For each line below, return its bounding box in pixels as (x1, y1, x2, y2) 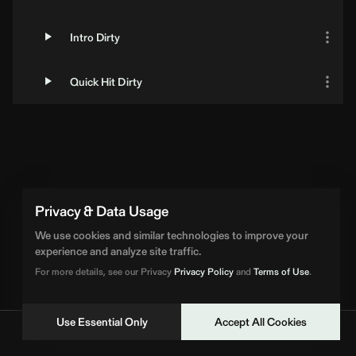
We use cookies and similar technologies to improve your (35, 227, 308, 243)
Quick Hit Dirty (70, 74, 142, 90)
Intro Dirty (70, 29, 121, 45)
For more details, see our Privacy (35, 265, 174, 278)
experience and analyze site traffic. (35, 243, 201, 259)
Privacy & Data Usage (35, 201, 168, 221)
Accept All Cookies (215, 314, 307, 330)
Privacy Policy (174, 265, 234, 278)
